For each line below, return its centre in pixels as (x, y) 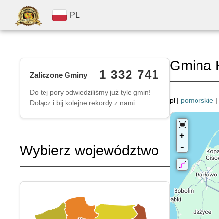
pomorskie (197, 100)
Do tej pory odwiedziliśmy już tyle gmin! (90, 92)
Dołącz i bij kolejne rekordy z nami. (83, 103)
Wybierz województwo (89, 151)
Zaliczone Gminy (58, 75)
